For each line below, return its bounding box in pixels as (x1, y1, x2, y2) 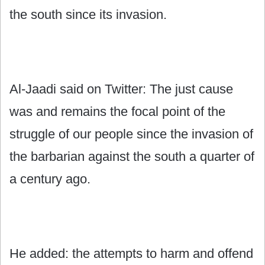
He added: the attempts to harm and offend (9, 245, 253, 261)
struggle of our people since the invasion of (9, 126, 253, 141)
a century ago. (9, 171, 91, 186)
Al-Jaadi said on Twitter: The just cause (9, 81, 233, 96)
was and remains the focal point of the (9, 104, 225, 119)
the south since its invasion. (9, 7, 167, 22)
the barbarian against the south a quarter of (9, 148, 254, 164)
